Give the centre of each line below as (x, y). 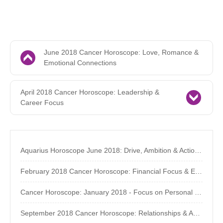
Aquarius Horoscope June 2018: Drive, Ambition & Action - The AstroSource (198, 151)
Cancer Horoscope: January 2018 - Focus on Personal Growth (198, 192)
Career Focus (42, 103)
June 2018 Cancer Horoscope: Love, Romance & (121, 53)
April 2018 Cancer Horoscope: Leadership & (90, 92)
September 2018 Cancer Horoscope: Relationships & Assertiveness (197, 213)
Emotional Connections (80, 63)
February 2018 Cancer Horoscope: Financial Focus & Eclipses (199, 171)
